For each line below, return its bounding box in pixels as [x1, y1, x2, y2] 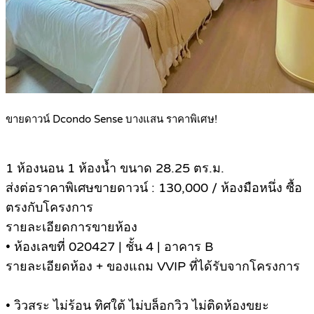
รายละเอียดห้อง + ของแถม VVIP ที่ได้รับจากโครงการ [6, 259, 300, 275]
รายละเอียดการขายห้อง [6, 219, 137, 235]
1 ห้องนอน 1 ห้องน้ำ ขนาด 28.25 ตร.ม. [6, 161, 224, 177]
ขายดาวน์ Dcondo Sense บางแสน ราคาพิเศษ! [6, 113, 217, 126]
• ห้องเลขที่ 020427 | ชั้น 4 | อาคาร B [6, 239, 213, 255]
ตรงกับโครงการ [6, 200, 93, 216]
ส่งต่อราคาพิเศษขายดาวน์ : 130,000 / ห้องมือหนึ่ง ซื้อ [6, 180, 302, 196]
